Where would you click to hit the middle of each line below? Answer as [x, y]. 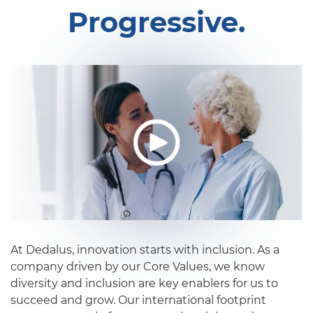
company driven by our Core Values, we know [138, 266]
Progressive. [156, 22]
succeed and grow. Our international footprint [138, 300]
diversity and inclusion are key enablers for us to [144, 283]
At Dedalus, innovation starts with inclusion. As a [145, 249]
